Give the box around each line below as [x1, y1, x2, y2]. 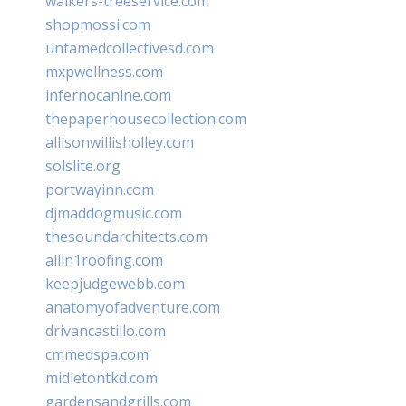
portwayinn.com [45, 179, 154, 199]
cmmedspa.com [45, 343, 149, 364]
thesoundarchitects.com [45, 226, 208, 246]
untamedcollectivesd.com [45, 37, 214, 58]
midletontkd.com [45, 367, 158, 388]
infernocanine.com [45, 84, 171, 105]
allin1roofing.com [45, 249, 163, 270]
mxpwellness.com [45, 61, 163, 82]
